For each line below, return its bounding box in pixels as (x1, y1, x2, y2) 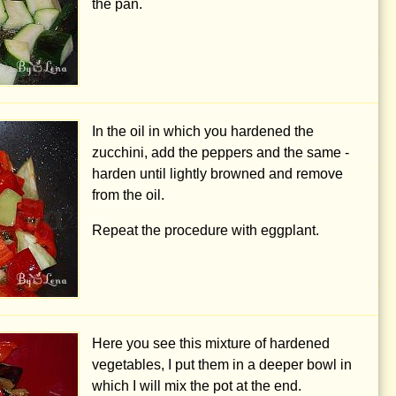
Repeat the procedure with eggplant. (92, 223, 319, 239)
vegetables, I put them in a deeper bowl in (92, 357, 352, 373)
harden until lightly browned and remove (92, 166, 343, 182)
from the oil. (92, 187, 164, 203)
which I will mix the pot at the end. (92, 378, 301, 394)
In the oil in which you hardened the (92, 124, 314, 140)
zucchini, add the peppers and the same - (92, 145, 349, 161)
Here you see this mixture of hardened (92, 336, 330, 352)
